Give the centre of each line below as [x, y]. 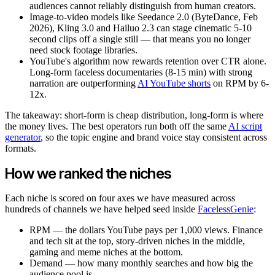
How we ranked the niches [88, 173]
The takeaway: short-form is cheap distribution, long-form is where [134, 115]
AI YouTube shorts [174, 83]
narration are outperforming [83, 83]
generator [23, 137]
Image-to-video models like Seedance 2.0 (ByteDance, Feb [144, 17]
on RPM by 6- [240, 83]
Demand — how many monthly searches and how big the [141, 263]
